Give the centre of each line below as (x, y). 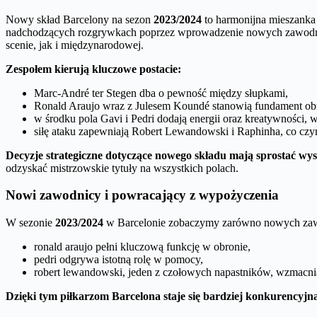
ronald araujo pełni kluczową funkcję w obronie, (142, 247)
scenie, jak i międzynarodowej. (75, 45)
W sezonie (30, 223)
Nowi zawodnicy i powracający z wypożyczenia (142, 195)
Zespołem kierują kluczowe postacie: (93, 69)
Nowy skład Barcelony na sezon (80, 19)
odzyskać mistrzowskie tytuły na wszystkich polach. (122, 168)
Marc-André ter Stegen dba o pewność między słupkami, (161, 93)
